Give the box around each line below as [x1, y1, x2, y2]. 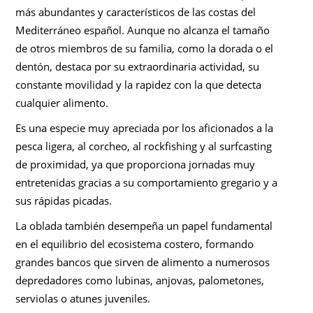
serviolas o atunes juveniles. [15, 291, 151, 305]
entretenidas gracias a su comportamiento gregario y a [15, 175, 278, 189]
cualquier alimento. [15, 96, 109, 110]
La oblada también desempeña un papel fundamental [15, 219, 273, 233]
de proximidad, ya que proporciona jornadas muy [15, 157, 256, 171]
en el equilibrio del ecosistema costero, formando [15, 237, 254, 251]
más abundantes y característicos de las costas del [15, 5, 256, 19]
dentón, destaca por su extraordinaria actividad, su [15, 59, 260, 73]
